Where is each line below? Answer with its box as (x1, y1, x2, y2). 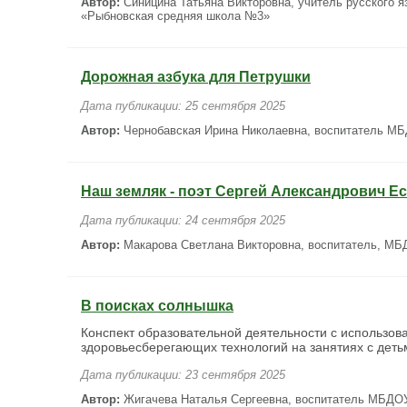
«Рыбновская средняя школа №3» (81, 9, 270, 23)
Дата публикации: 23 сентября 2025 (81, 368, 285, 382)
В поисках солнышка (81, 298, 233, 313)
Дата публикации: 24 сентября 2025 (81, 213, 285, 227)
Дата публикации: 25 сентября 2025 (81, 99, 285, 113)
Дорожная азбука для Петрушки (81, 69, 311, 84)
